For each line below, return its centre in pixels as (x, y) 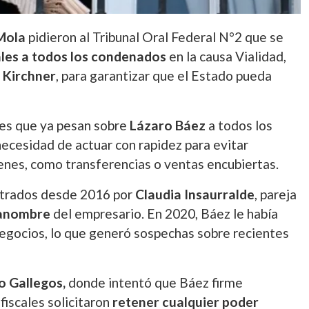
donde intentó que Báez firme (154, 282)
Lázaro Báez (168, 125)
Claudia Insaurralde (195, 194)
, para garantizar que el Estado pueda (164, 76)
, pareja (276, 194)
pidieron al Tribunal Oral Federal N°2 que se (154, 37)
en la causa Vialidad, (226, 56)
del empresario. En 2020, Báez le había (164, 213)
